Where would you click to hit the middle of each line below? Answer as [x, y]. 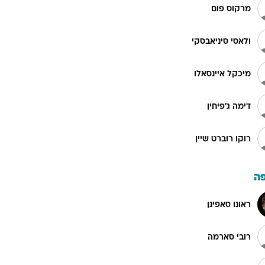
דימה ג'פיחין [229, 106]
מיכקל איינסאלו [222, 74]
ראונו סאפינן [229, 205]
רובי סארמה [229, 237]
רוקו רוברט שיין [223, 139]
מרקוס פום [231, 9]
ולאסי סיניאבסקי [221, 41]
